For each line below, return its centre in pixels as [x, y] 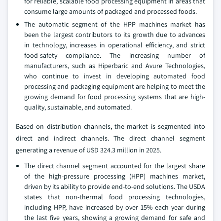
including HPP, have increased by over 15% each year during [115, 207]
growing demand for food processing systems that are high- [115, 97]
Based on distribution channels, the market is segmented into [110, 126]
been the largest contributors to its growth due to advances [115, 35]
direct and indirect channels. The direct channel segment [110, 138]
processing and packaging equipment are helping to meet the [115, 86]
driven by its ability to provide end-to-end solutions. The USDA [115, 186]
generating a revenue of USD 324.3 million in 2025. [89, 150]
